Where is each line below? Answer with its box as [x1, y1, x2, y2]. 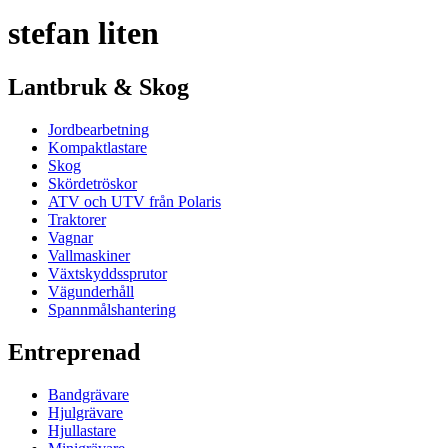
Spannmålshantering [48, 300, 176, 318]
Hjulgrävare [48, 403, 123, 421]
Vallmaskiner [48, 246, 130, 264]
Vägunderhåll [48, 282, 134, 300]
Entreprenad [8, 338, 140, 365]
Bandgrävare [48, 385, 129, 403]
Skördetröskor [48, 174, 137, 192]
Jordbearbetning [48, 120, 149, 138]
